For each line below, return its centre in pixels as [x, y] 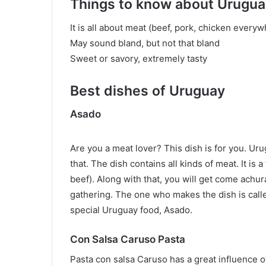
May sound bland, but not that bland [145, 43]
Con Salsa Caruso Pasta [128, 240]
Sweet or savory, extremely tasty [139, 59]
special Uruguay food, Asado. [131, 210]
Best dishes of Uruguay [148, 91]
